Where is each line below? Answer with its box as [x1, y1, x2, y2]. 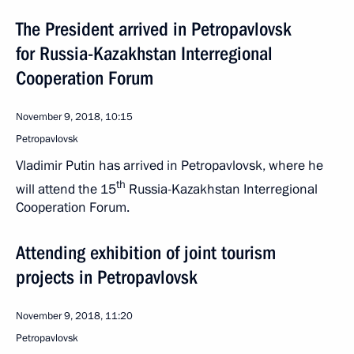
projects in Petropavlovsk [16, 266, 198, 289]
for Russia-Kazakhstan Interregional [16, 42, 273, 65]
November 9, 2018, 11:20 [16, 309, 133, 324]
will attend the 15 [16, 179, 116, 198]
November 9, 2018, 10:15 [16, 109, 133, 124]
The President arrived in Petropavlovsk [16, 17, 292, 40]
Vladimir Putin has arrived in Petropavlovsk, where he [16, 156, 323, 175]
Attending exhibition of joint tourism [16, 242, 276, 265]
